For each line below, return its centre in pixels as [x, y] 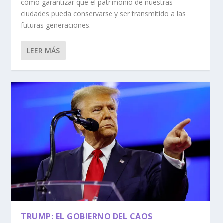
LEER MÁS [44, 51]
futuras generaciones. [56, 25]
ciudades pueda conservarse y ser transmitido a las [104, 14]
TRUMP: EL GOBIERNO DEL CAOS [87, 216]
